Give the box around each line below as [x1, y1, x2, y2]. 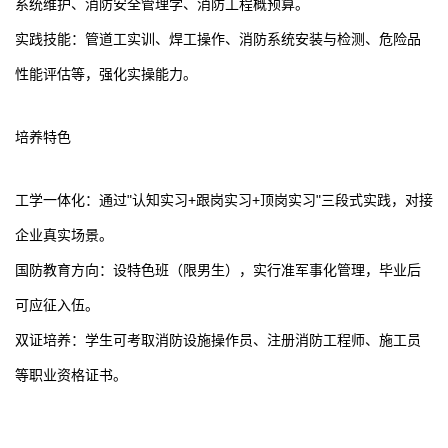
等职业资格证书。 [15, 367, 127, 383]
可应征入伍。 [15, 297, 99, 313]
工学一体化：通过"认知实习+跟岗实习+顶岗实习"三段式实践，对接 [15, 192, 433, 208]
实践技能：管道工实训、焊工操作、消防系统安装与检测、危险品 [15, 31, 421, 47]
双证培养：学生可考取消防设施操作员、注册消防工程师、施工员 [15, 332, 421, 348]
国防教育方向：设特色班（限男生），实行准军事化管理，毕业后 [15, 262, 421, 278]
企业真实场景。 [15, 227, 113, 243]
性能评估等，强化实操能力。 [15, 66, 197, 82]
